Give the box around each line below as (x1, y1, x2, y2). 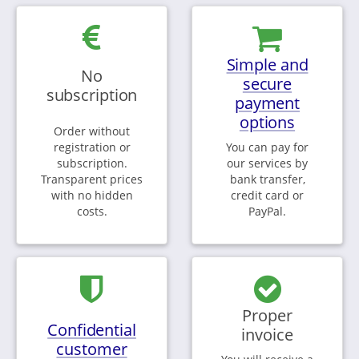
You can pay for (226, 139, 309, 155)
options (239, 110, 296, 133)
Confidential (47, 317, 136, 341)
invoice (241, 322, 293, 345)
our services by (227, 155, 308, 171)
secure (242, 71, 292, 95)
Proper (242, 303, 292, 326)
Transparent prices (41, 171, 143, 187)
